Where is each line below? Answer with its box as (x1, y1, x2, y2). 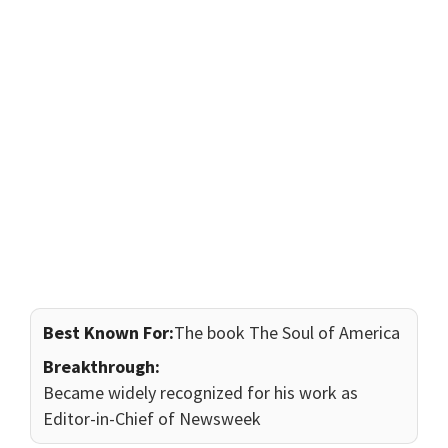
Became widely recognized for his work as (43, 381, 358, 405)
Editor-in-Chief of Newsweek (43, 407, 261, 431)
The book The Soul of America (174, 321, 400, 345)
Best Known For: (43, 321, 174, 345)
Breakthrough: (43, 355, 160, 379)
